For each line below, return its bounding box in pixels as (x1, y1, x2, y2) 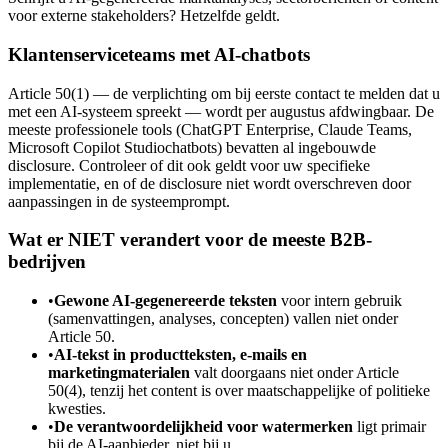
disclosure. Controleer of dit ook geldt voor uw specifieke (8, 156, 370, 174)
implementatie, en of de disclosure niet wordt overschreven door (8, 174, 411, 192)
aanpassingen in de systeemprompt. (8, 192, 230, 210)
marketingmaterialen (48, 364, 190, 382)
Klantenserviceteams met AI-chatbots (8, 43, 310, 65)
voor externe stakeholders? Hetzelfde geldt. (8, 7, 280, 25)
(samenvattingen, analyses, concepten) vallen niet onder (48, 310, 398, 328)
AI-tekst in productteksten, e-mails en (54, 346, 307, 364)
